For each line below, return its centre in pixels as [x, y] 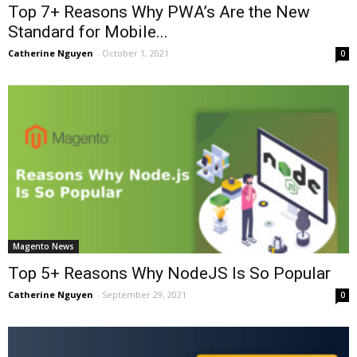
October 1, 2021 [135, 53]
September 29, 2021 [144, 295]
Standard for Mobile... [88, 32]
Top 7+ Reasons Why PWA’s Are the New [159, 12]
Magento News [43, 247]
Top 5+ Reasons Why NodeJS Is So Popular [169, 274]
